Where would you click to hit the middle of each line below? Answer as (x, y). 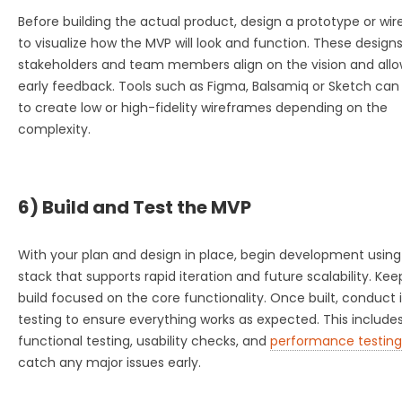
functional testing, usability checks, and (144, 341)
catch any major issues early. (109, 362)
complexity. (54, 129)
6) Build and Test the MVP (135, 207)
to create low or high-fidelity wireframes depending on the (203, 107)
